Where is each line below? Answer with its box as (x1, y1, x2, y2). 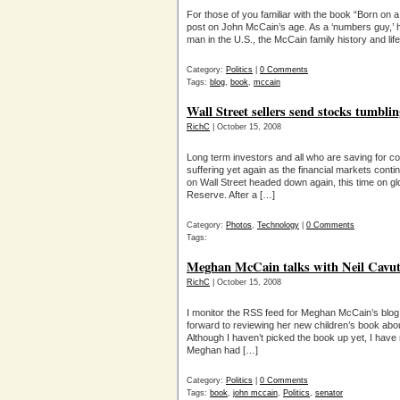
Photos (226, 221, 252, 229)
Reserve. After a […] (187, 189, 275, 200)
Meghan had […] (187, 345, 258, 355)
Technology (257, 221, 299, 229)
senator (315, 388, 343, 397)
